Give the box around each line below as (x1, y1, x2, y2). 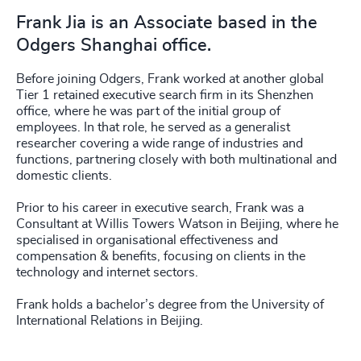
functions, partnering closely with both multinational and (16, 153, 337, 166)
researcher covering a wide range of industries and (16, 137, 303, 150)
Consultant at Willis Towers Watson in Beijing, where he (16, 218, 338, 230)
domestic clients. (16, 169, 112, 182)
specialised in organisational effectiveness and (16, 234, 278, 247)
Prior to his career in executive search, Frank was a (16, 201, 304, 214)
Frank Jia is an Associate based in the (16, 14, 317, 31)
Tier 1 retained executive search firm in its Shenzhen (16, 89, 313, 102)
